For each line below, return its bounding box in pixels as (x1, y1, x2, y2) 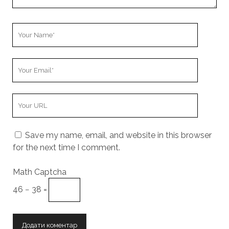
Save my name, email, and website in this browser (25, 130, 212, 141)
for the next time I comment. (12, 143, 120, 153)
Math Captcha (12, 167, 66, 177)
